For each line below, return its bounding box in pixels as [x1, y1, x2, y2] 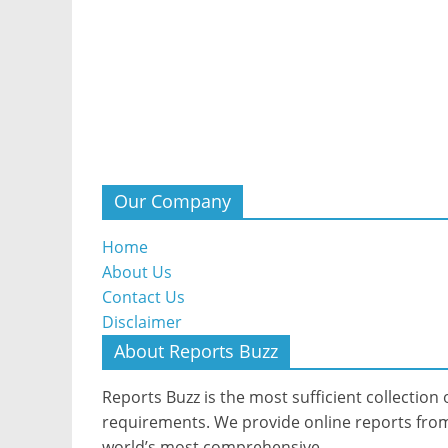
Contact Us [102, 286, 185, 308]
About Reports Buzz [114, 339, 278, 363]
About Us [102, 261, 172, 283]
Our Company [114, 189, 231, 213]
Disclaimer [102, 311, 182, 333]
